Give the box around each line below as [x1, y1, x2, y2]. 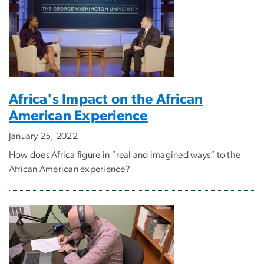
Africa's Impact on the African [9, 92, 203, 107]
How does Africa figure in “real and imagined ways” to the [9, 150, 241, 160]
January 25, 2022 [9, 131, 78, 141]
